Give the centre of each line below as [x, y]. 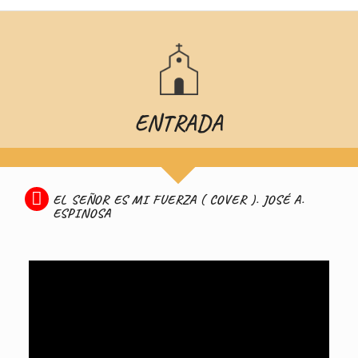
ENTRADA [179, 123]
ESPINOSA [82, 213]
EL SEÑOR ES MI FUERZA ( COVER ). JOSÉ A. [178, 200]
